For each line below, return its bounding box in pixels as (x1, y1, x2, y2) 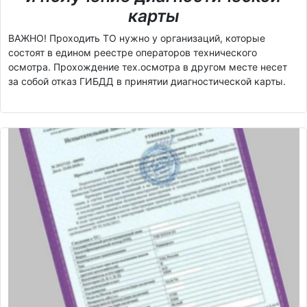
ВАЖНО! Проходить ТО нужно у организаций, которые (8, 32, 265, 45)
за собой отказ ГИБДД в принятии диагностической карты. (8, 75, 286, 88)
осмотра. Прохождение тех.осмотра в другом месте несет (8, 61, 287, 73)
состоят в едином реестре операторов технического (8, 47, 257, 59)
